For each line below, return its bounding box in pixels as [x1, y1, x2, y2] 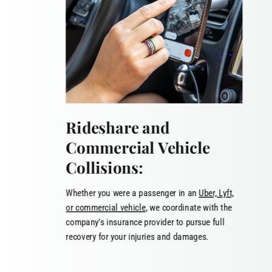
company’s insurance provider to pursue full [66, 216, 225, 228]
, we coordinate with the [145, 202, 233, 213]
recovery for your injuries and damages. [66, 231, 209, 242]
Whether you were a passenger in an [66, 187, 199, 199]
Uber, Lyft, [199, 187, 234, 199]
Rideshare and [66, 116, 169, 138]
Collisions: [66, 156, 143, 178]
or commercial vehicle [66, 202, 146, 213]
